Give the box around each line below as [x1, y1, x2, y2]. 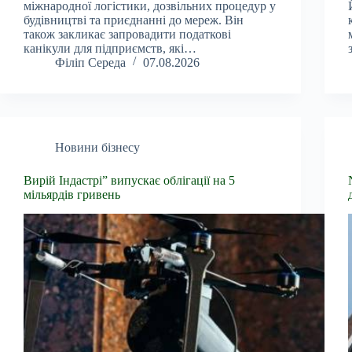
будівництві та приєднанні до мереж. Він [24, 13, 244, 27]
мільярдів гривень [24, 187, 120, 201]
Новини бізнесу [55, 140, 140, 154]
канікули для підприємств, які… [24, 41, 196, 55]
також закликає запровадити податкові [24, 27, 231, 41]
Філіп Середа [55, 55, 126, 69]
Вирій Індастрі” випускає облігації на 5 [24, 173, 235, 187]
